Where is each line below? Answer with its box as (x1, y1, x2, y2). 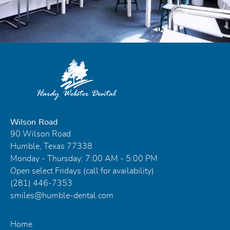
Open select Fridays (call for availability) (10, 166, 154, 175)
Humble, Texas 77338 (10, 142, 92, 150)
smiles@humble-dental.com (10, 191, 113, 200)
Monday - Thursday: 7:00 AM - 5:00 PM (10, 154, 158, 163)
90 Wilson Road (10, 129, 71, 138)
